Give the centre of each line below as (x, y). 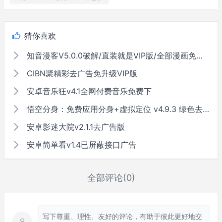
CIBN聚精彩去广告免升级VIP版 (81, 74)
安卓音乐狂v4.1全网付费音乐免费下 (88, 91)
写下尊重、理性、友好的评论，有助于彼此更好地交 (122, 217)
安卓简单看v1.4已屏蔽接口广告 (80, 145)
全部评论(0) (111, 178)
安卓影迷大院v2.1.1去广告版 (75, 127)
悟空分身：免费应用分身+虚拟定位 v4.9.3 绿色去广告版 (113, 109)
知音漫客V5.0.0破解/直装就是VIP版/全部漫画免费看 (110, 56)
